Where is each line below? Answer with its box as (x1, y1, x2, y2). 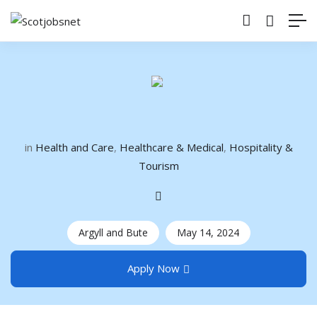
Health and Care (35, 139, 114, 154)
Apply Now (127, 260, 180, 275)
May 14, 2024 (176, 225, 239, 239)
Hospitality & (229, 139, 293, 154)
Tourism (138, 158, 179, 173)
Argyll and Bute (78, 225, 148, 239)
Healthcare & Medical (119, 139, 224, 154)
